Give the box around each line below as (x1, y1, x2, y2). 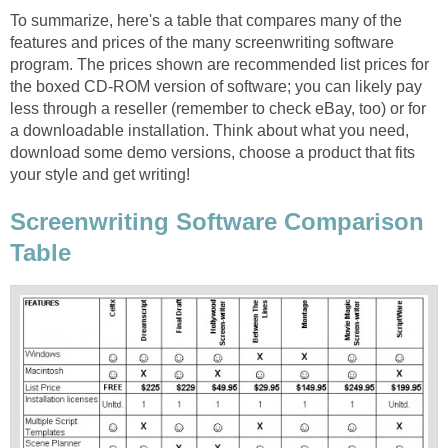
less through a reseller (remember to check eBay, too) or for (10, 99, 426, 117)
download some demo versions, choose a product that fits (10, 143, 415, 161)
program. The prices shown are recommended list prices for (10, 55, 429, 73)
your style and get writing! (10, 165, 190, 183)
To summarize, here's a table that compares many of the (10, 11, 402, 29)
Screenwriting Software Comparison (10, 208, 424, 236)
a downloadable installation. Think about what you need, (10, 121, 409, 139)
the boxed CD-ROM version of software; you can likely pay (10, 77, 422, 95)
